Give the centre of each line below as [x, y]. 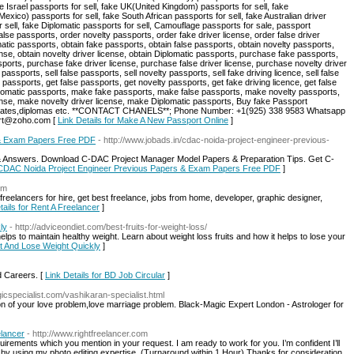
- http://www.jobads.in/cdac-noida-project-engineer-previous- [214, 140]
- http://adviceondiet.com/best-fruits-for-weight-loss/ [108, 227]
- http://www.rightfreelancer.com [87, 333]
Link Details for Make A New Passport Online [143, 120]
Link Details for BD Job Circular [105, 275]
